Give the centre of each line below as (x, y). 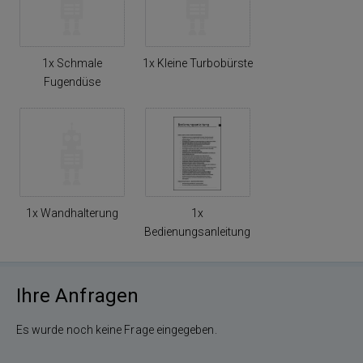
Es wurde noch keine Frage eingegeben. (117, 330)
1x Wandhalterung (72, 213)
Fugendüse (72, 82)
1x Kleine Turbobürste (197, 63)
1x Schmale (72, 63)
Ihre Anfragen (77, 296)
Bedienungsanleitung (197, 232)
